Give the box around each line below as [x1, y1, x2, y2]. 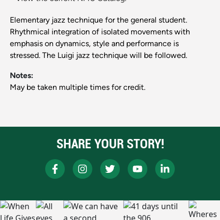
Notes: [10, 71, 33, 81]
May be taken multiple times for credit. [10, 82, 145, 92]
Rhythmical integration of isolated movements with [10, 27, 190, 37]
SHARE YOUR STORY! [56, 135, 164, 153]
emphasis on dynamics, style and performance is [10, 39, 179, 49]
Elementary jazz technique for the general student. [10, 15, 187, 25]
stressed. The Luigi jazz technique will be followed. [10, 51, 187, 60]
